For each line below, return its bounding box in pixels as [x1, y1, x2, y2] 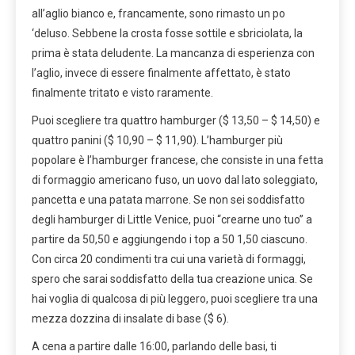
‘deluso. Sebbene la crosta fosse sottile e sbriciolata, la [32, 26, 303, 40]
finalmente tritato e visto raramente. [32, 86, 213, 99]
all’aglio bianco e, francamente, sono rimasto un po [32, 6, 285, 20]
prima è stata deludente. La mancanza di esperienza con [32, 46, 315, 59]
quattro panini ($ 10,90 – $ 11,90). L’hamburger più [32, 133, 283, 147]
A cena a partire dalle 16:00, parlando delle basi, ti [32, 339, 277, 353]
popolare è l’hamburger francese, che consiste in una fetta [32, 153, 323, 166]
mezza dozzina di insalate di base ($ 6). [32, 311, 229, 325]
